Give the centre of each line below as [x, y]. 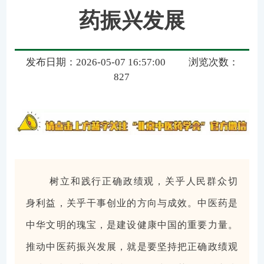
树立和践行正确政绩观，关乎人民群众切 [144, 181]
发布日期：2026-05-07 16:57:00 [95, 62]
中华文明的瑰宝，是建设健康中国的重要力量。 [132, 225]
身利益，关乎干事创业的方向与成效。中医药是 [132, 203]
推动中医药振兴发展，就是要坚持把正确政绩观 [132, 247]
